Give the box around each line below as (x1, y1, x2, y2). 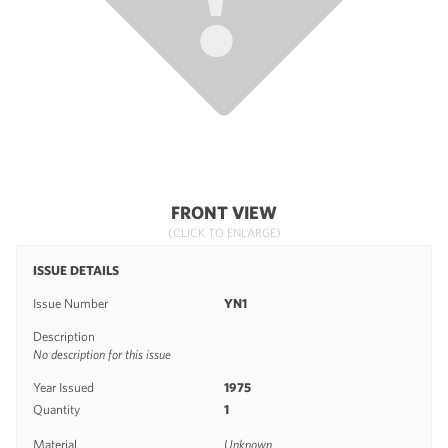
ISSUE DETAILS (33, 262, 119, 278)
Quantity (33, 401, 80, 417)
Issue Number (33, 295, 108, 311)
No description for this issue (33, 346, 171, 362)
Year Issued (33, 379, 94, 395)
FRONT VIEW (171, 201, 277, 223)
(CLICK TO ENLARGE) (167, 224, 281, 239)
